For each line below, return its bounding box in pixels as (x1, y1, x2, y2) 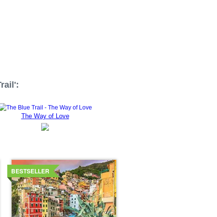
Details (11, 158, 33, 168)
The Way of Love (21, 112, 69, 120)
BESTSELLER (11, 167, 50, 175)
